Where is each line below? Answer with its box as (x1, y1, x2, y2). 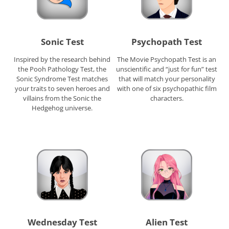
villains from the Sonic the (23, 93, 102, 103)
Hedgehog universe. (32, 103, 93, 112)
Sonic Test (40, 35, 84, 48)
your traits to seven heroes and (14, 83, 110, 93)
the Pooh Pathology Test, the (18, 64, 107, 74)
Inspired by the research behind (14, 54, 111, 64)
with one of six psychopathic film (117, 83, 217, 93)
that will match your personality (118, 74, 215, 83)
